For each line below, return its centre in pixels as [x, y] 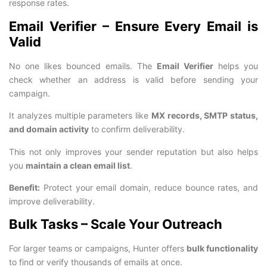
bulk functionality [222, 249]
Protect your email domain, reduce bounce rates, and [149, 188]
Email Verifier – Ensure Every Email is [133, 26]
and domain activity [49, 129]
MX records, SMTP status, [204, 116]
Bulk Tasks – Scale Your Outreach [116, 224]
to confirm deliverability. [137, 129]
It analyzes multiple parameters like [80, 116]
